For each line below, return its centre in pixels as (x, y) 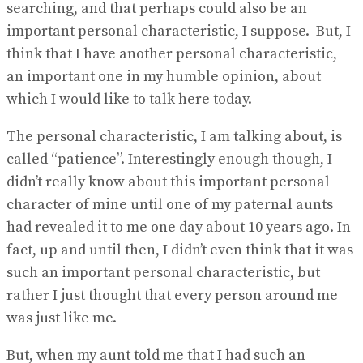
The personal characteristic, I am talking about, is (174, 137)
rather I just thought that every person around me (172, 296)
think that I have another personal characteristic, (172, 54)
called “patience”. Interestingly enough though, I (169, 160)
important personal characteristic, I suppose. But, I (179, 32)
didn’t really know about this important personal (168, 182)
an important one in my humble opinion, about (164, 77)
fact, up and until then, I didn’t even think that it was (180, 250)
